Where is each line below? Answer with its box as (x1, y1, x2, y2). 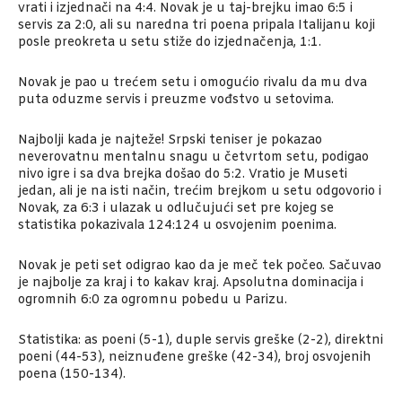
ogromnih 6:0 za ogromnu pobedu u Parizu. (18, 291, 287, 309)
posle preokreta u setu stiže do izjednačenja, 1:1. (18, 33, 321, 51)
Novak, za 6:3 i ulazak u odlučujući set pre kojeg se (18, 199, 334, 217)
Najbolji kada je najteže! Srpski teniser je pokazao (18, 131, 322, 149)
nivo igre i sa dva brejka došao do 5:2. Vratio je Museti (18, 165, 347, 183)
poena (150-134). (18, 365, 126, 383)
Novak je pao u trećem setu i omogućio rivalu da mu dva (18, 74, 367, 92)
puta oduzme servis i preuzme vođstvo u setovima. (18, 91, 334, 109)
